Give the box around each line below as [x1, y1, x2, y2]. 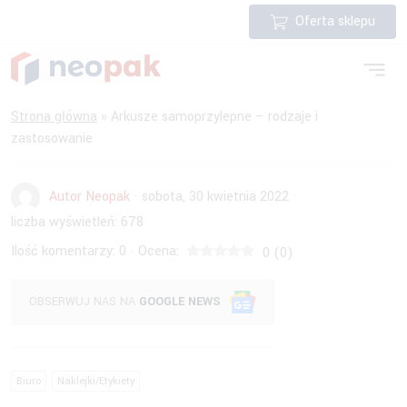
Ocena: [138, 241, 179, 261]
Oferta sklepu [295, 12, 375, 31]
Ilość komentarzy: [11, 241, 115, 261]
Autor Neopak [49, 186, 130, 206]
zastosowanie [11, 128, 93, 148]
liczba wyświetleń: [11, 212, 117, 232]
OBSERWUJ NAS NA [29, 293, 135, 310]
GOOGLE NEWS [135, 293, 221, 310]
